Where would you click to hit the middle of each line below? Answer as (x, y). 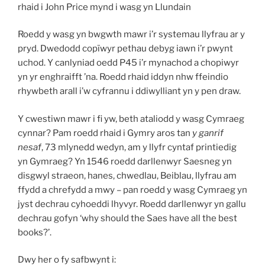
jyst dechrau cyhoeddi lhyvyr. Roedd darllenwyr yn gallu (132, 204)
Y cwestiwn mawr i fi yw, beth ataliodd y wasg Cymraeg (131, 119)
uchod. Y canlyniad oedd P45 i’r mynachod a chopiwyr (128, 63)
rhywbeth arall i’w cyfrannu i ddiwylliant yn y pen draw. (129, 91)
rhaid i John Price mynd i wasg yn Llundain (104, 7)
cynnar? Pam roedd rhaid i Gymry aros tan (105, 133)
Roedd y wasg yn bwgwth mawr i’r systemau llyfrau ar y (131, 35)
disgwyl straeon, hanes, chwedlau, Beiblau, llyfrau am (127, 175)
